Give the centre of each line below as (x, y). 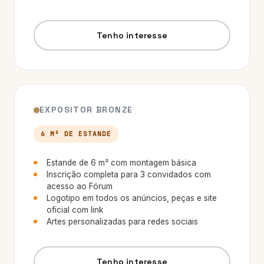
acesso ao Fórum (80, 186)
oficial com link (75, 210)
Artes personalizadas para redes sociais (122, 222)
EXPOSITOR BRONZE (86, 110)
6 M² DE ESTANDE (76, 134)
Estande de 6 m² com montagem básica (121, 163)
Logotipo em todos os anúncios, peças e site (132, 198)
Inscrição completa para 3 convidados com (129, 174)
